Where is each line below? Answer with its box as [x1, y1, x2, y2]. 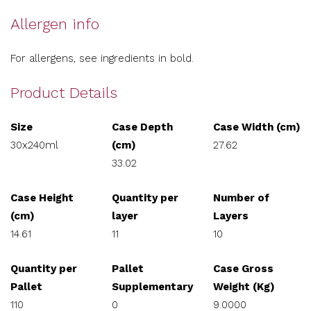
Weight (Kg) [213, 280, 275, 293]
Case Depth [112, 121, 173, 133]
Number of [213, 192, 269, 204]
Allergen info [10, 15, 99, 33]
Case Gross [213, 262, 274, 275]
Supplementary [112, 280, 193, 293]
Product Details [10, 84, 117, 101]
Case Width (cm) [213, 121, 301, 133]
